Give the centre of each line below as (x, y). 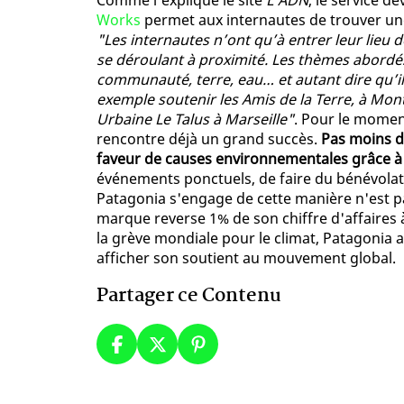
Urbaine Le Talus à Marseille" (195, 119)
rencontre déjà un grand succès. (209, 139)
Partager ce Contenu (189, 296)
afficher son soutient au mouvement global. (246, 258)
